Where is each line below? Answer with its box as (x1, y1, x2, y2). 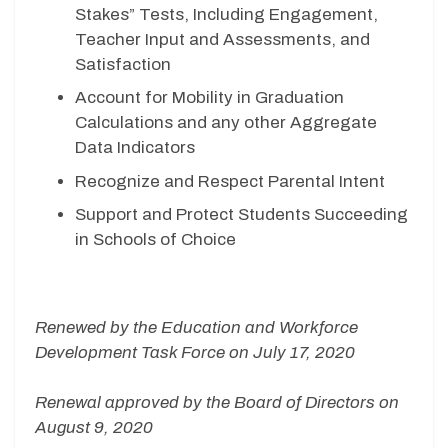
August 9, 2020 (35, 418, 153, 438)
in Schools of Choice (75, 230, 236, 250)
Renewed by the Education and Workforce (35, 317, 358, 337)
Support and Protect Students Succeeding (75, 205, 408, 225)
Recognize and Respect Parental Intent (75, 171, 385, 191)
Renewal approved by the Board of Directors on (35, 393, 399, 413)
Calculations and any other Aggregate (75, 113, 377, 133)
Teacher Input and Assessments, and (75, 29, 370, 49)
